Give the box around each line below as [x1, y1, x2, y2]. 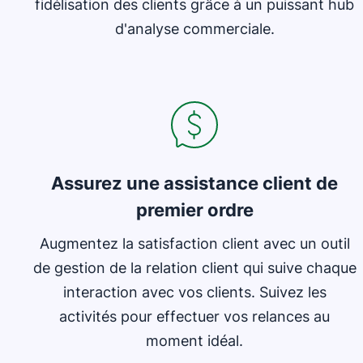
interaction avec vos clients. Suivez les [62, 284, 327, 301]
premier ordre [135, 199, 254, 220]
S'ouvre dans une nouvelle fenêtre [32, 62, 241, 79]
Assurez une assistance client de [51, 173, 338, 194]
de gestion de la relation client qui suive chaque [32, 259, 357, 276]
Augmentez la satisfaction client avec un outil [39, 235, 350, 252]
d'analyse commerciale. [114, 20, 275, 37]
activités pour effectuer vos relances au [59, 308, 330, 325]
